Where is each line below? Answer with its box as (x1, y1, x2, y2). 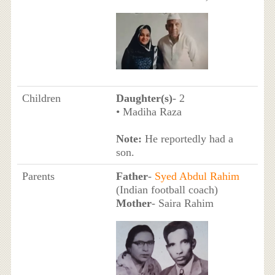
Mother (115, 196, 152, 209)
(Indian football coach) (115, 183, 218, 196)
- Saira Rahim (151, 196, 214, 209)
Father (115, 169, 148, 182)
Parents (21, 169, 55, 182)
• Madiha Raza (115, 105, 182, 118)
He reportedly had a (141, 132, 233, 145)
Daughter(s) (115, 91, 172, 104)
